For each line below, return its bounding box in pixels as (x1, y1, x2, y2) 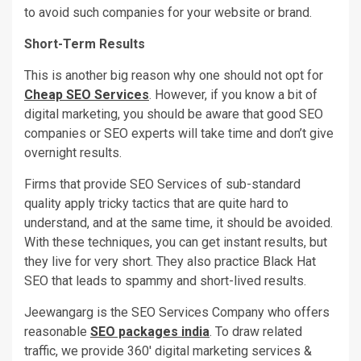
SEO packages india (90, 323, 210, 339)
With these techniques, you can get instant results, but (24, 234, 327, 250)
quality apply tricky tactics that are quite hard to (24, 195, 288, 211)
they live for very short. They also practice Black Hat (24, 253, 316, 269)
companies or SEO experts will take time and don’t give (24, 125, 334, 141)
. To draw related (210, 323, 302, 339)
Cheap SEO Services (24, 86, 149, 102)
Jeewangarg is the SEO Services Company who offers (24, 304, 330, 320)
